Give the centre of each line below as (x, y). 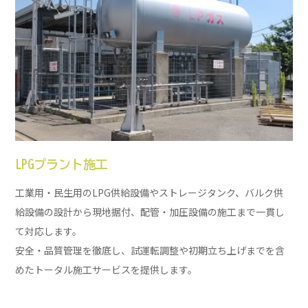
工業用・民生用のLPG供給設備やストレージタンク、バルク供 (150, 193)
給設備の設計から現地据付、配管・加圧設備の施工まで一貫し (150, 212)
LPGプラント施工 (62, 164)
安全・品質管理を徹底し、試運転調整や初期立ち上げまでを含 (150, 251)
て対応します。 (49, 231)
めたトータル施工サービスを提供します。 (107, 270)
